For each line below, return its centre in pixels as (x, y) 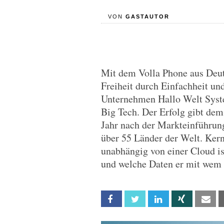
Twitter (156, 199)
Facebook (136, 199)
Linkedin (179, 199)
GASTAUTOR (147, 16)
